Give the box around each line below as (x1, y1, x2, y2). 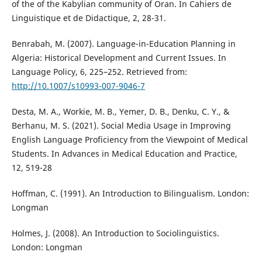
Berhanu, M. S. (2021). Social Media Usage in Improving (11, 120, 231, 132)
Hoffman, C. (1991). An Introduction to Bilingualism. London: (11, 188, 249, 199)
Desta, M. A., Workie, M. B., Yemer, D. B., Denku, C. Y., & (11, 106, 229, 118)
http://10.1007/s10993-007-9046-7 (11, 80, 145, 92)
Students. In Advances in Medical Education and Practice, (11, 148, 237, 160)
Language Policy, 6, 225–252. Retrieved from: (11, 66, 187, 78)
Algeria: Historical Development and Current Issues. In (11, 52, 226, 64)
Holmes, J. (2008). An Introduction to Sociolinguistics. (11, 227, 219, 239)
